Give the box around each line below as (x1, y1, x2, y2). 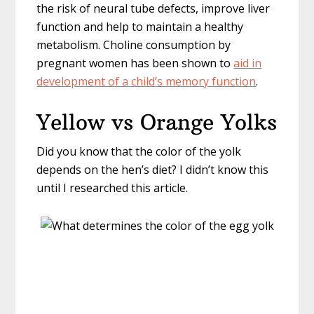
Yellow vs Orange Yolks (36, 109, 278, 136)
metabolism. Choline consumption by (36, 37, 231, 53)
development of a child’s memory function (36, 74, 257, 90)
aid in (233, 55, 262, 71)
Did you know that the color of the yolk (36, 144, 242, 160)
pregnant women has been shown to (36, 55, 234, 71)
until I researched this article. (36, 180, 189, 196)
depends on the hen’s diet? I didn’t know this (36, 162, 269, 178)
